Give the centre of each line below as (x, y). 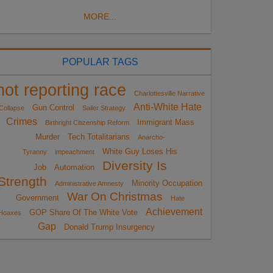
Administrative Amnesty (89, 183)
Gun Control (53, 107)
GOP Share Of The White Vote (83, 212)
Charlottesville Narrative (169, 93)
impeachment (75, 151)
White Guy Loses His (140, 151)
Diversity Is (134, 165)
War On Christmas (115, 196)
